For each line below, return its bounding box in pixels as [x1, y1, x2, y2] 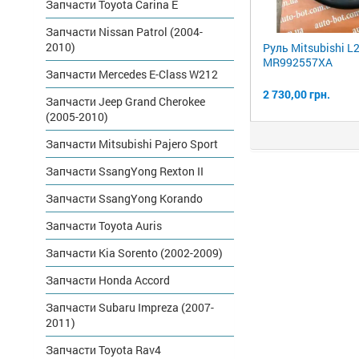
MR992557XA [263, 54, 333, 71]
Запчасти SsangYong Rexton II [46, 163, 204, 179]
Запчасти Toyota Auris [46, 218, 162, 233]
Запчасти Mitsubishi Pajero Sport [46, 136, 218, 151]
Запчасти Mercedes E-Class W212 [46, 67, 218, 82]
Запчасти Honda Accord [46, 272, 170, 288]
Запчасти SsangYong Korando [46, 191, 203, 206]
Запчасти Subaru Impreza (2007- [46, 300, 214, 315]
